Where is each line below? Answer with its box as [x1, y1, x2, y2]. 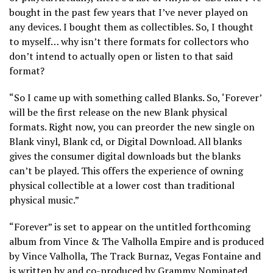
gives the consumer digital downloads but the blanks [9, 149, 241, 163]
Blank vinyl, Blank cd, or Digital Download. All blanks [9, 135, 242, 149]
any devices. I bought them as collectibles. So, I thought [9, 20, 253, 34]
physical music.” [9, 193, 79, 207]
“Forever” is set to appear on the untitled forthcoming [9, 220, 250, 234]
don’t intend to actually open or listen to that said [9, 49, 233, 63]
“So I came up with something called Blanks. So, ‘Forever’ [9, 91, 261, 105]
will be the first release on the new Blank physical [9, 105, 227, 119]
